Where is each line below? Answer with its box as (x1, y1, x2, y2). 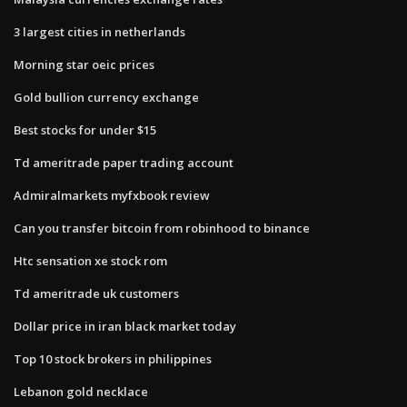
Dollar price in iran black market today (14, 317, 236, 334)
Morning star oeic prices (14, 55, 154, 73)
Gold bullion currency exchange (14, 88, 199, 105)
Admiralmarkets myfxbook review (14, 186, 210, 203)
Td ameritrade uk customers (14, 284, 179, 302)
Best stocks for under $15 (14, 121, 156, 138)
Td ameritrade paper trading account (14, 154, 233, 171)
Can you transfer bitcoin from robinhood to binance (14, 219, 310, 236)
